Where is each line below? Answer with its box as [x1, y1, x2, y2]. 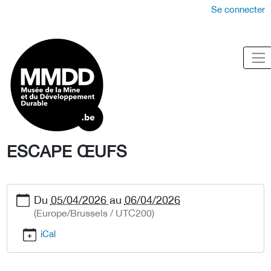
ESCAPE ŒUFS [7, 141, 127, 161]
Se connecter [211, 4, 265, 15]
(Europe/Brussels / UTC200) [33, 207, 154, 218]
